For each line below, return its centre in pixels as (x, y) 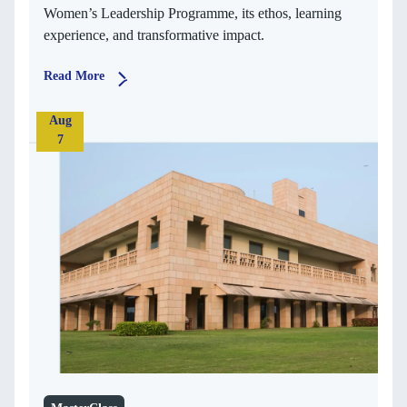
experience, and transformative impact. (154, 35)
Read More (74, 76)
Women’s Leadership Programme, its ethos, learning (193, 14)
